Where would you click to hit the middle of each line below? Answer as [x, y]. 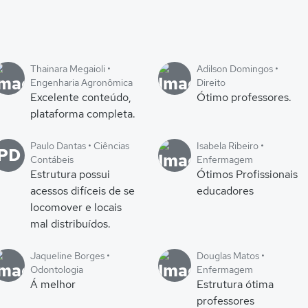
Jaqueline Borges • [70, 256]
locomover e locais [76, 207]
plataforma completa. [83, 114]
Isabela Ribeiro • [230, 146]
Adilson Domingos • [238, 69]
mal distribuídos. [70, 224]
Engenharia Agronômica [81, 82]
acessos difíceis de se [82, 191]
